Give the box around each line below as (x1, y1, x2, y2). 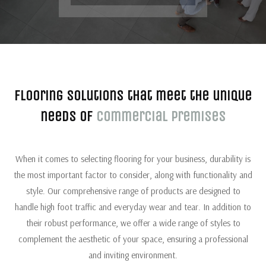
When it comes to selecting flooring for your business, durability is (15, 153, 251, 164)
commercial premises (96, 108, 226, 125)
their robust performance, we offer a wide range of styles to (26, 217, 240, 229)
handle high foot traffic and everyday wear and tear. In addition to (15, 201, 251, 213)
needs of (40, 108, 96, 125)
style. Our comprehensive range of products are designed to (26, 185, 240, 197)
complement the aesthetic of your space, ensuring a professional (18, 233, 248, 245)
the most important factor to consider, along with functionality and (14, 169, 252, 180)
